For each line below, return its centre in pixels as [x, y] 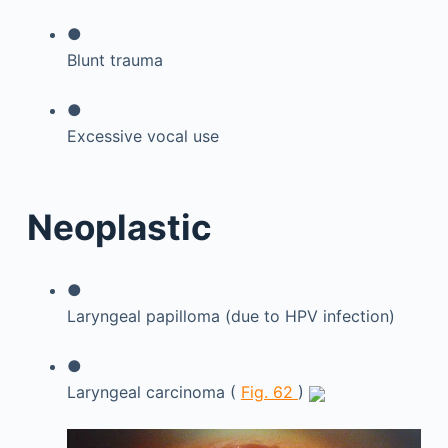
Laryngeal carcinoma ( [153, 392]
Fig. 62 [269, 392]
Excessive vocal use [142, 135]
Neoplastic [119, 227]
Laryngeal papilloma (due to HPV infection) [230, 316]
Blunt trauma [114, 59]
